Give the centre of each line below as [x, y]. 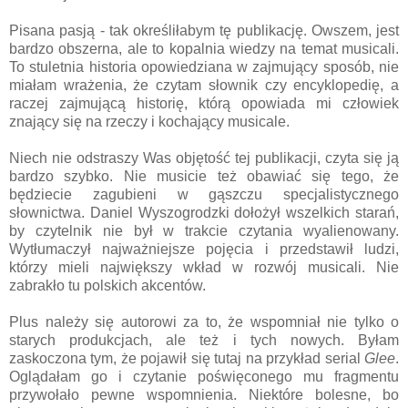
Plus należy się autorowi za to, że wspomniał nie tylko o [204, 322]
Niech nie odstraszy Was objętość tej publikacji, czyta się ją [204, 158]
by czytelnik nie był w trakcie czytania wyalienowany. [204, 231]
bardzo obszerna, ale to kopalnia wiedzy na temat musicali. [204, 49]
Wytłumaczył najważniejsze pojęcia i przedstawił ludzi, [204, 250]
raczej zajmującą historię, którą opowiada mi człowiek [204, 104]
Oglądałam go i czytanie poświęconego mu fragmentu [204, 377]
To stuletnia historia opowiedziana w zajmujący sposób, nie [204, 67]
